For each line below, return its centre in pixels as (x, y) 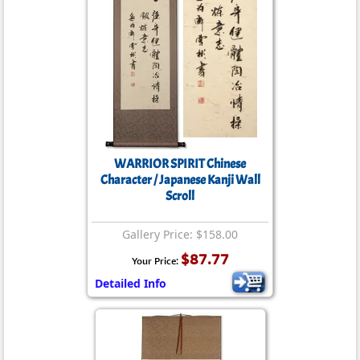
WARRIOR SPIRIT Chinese (180, 164)
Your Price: (156, 261)
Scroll (180, 196)
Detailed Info (131, 283)
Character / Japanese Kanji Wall (180, 180)
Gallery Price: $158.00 (180, 234)
